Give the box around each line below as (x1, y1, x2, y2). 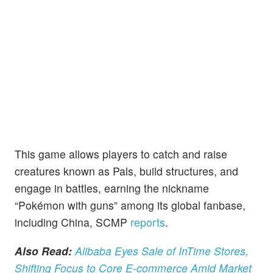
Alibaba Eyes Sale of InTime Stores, (75, 243, 249, 259)
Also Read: (15, 243, 72, 259)
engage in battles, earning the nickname (15, 180, 209, 196)
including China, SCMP (15, 214, 130, 230)
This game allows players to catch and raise (15, 146, 227, 162)
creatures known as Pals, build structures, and (15, 163, 238, 179)
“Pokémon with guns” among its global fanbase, (15, 197, 246, 213)
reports (130, 214, 165, 230)
